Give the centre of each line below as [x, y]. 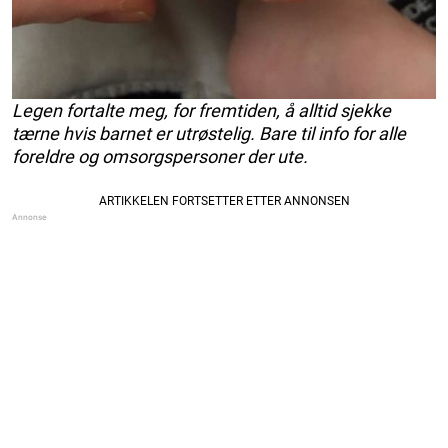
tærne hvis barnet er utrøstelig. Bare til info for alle [209, 134]
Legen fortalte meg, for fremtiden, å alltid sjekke [201, 111]
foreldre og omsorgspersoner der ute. [160, 157]
